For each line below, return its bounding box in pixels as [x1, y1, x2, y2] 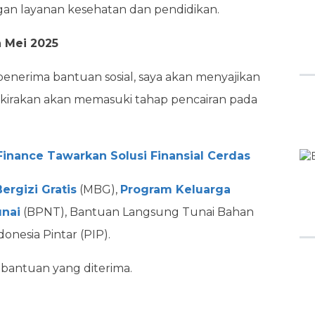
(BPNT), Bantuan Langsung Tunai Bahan [20, 205, 254, 219]
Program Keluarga [120, 183, 231, 196]
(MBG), [77, 183, 120, 196]
